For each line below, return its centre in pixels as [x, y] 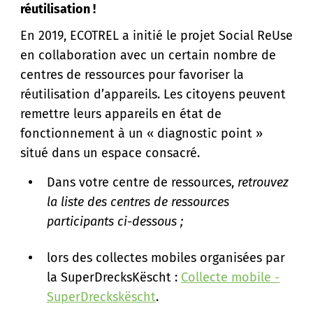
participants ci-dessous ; [115, 221]
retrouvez [263, 182]
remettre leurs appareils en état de [121, 114]
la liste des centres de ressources [138, 202]
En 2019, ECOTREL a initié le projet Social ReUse [156, 36]
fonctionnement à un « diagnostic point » [141, 133]
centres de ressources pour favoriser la [132, 75]
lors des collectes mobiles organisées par [166, 258]
